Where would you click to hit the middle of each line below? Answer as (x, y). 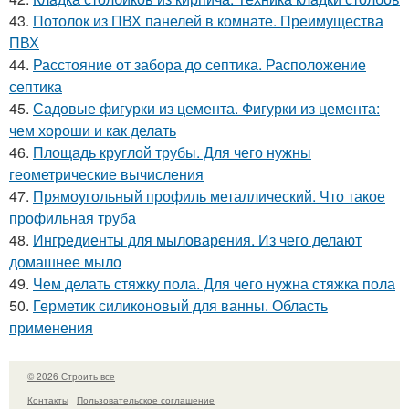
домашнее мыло (65, 261)
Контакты (48, 400)
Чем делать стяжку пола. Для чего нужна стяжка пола (214, 283)
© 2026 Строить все (71, 376)
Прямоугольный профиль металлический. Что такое (209, 195)
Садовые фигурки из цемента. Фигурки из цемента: (206, 108)
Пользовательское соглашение (146, 400)
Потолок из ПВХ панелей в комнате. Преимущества (208, 20)
